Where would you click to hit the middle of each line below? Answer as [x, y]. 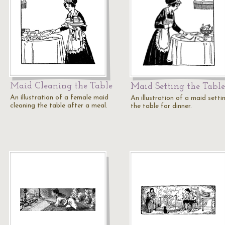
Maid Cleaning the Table [61, 86]
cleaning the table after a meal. [59, 106]
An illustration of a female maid [59, 98]
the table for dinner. [161, 106]
